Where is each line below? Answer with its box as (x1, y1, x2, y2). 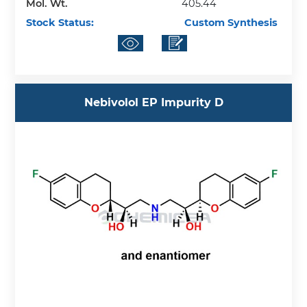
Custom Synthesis (182, 16, 278, 29)
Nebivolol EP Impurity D (84, 96, 223, 110)
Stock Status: (26, 16, 95, 29)
